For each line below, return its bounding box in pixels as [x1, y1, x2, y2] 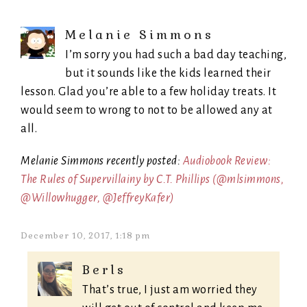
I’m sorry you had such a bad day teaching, [65, 49, 286, 62]
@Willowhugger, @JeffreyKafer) [21, 192, 175, 205]
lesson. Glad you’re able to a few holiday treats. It [21, 86, 276, 99]
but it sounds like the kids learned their [65, 67, 271, 80]
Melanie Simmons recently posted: [21, 155, 183, 168]
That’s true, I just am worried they [82, 284, 258, 297]
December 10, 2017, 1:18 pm [21, 230, 150, 242]
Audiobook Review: [182, 155, 271, 168]
